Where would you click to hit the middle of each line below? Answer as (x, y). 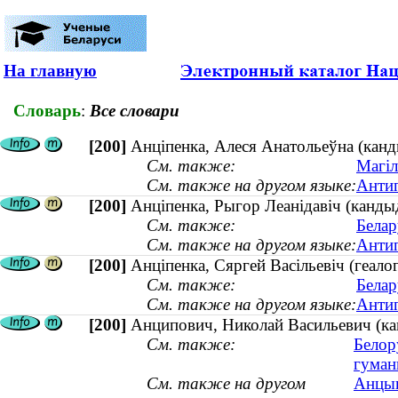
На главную (50, 71)
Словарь (47, 110)
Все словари (135, 110)
